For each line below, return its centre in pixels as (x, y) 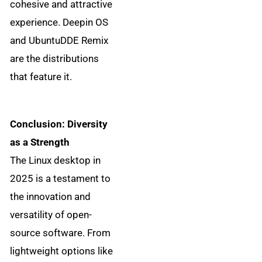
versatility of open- (51, 215)
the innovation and (51, 197)
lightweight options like (62, 251)
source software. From (61, 233)
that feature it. (41, 76)
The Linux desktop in (56, 161)
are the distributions (55, 58)
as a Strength (40, 142)
